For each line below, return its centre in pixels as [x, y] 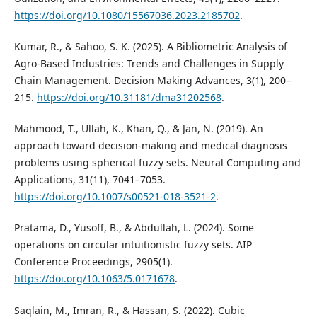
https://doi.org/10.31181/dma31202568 [129, 98]
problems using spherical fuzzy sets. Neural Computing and [157, 163]
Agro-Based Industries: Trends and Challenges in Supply [149, 64]
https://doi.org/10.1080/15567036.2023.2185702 [127, 16]
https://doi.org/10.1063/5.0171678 [94, 279]
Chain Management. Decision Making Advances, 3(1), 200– [152, 81]
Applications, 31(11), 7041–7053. [90, 180]
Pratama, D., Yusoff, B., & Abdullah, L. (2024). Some [134, 228]
